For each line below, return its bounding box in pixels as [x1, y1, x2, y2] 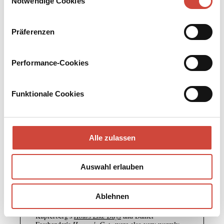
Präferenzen [11, 27, 55, 36]
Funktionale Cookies [11, 89, 84, 98]
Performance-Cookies [11, 58, 88, 67]
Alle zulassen [88, 133, 135, 142]
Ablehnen [95, 191, 129, 200]
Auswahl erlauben [80, 162, 143, 171]
